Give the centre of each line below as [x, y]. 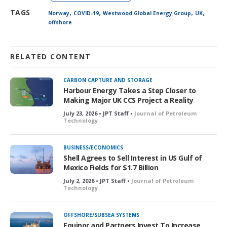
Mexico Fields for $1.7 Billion [111, 168]
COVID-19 [86, 13]
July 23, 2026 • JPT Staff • [99, 113]
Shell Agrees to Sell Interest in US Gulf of [133, 158]
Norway [59, 13]
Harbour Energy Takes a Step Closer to [130, 91]
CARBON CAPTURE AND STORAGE [108, 80]
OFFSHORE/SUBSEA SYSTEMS [101, 215]
